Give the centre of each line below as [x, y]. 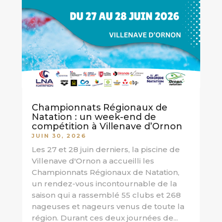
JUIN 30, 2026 [59, 136]
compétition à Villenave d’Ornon [107, 127]
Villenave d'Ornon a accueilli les [93, 161]
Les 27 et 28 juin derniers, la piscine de [106, 150]
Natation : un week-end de [94, 117]
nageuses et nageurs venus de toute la [108, 207]
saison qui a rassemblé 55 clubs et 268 [106, 195]
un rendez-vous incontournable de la [104, 184]
